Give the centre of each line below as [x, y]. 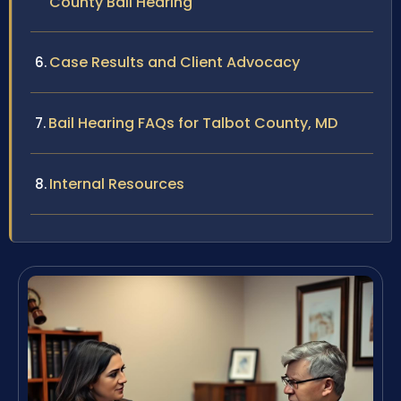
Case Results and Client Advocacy [175, 62]
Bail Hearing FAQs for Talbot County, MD [193, 123]
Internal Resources [117, 183]
